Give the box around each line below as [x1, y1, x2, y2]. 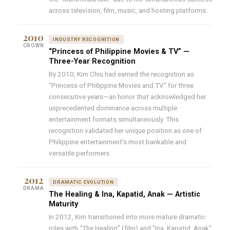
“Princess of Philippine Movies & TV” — [49, 47, 189, 56]
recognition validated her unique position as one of [49, 126, 202, 135]
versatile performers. [49, 148, 111, 157]
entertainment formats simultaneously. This [49, 114, 179, 123]
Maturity [49, 199, 78, 208]
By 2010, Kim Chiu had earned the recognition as [49, 69, 194, 78]
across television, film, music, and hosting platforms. [49, 6, 207, 14]
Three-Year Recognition [49, 56, 136, 66]
